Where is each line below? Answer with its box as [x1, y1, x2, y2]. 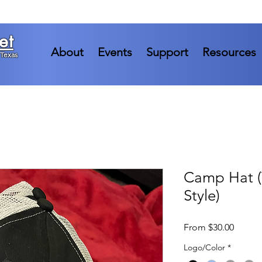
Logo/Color [184, 242, 225, 253]
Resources [202, 45, 256, 59]
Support [146, 45, 188, 59]
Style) [184, 187, 220, 205]
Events [97, 45, 132, 59]
